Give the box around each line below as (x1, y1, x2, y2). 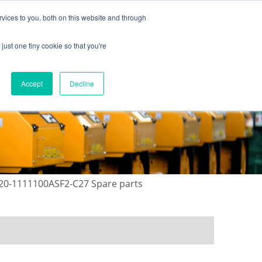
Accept (21, 78, 43, 88)
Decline (70, 78, 94, 88)
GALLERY (100, 63, 134, 74)
